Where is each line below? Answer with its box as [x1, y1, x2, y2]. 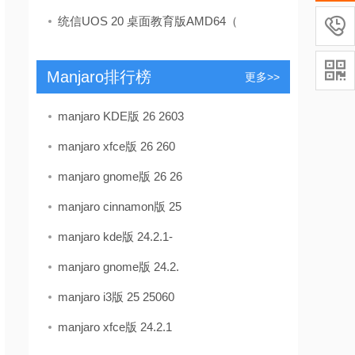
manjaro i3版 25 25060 [58, 290, 174, 303]
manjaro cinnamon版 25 [58, 200, 181, 213]
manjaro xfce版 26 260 [58, 139, 175, 153]
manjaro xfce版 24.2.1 [58, 320, 172, 334]
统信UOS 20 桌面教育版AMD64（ [58, 14, 238, 28]
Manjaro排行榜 [46, 68, 151, 86]
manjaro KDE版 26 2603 [58, 109, 184, 123]
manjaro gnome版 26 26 [58, 170, 182, 183]
